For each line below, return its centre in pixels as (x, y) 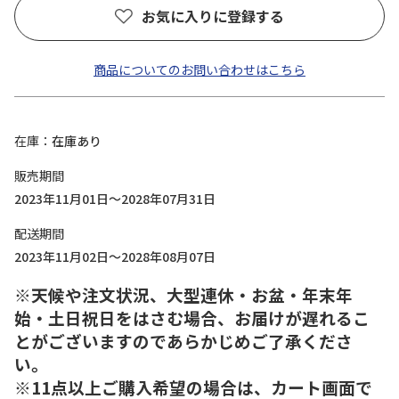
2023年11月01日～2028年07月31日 (115, 199)
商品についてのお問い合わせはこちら (199, 69)
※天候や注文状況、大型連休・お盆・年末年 (183, 294)
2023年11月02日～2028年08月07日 (115, 256)
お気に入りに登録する (213, 16)
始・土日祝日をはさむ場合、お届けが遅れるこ (192, 318)
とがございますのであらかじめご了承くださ (183, 341)
